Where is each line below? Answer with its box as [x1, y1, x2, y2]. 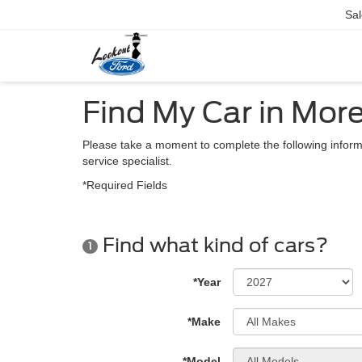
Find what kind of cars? [98, 234, 328, 257]
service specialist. [82, 154, 172, 167]
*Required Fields [82, 179, 167, 192]
